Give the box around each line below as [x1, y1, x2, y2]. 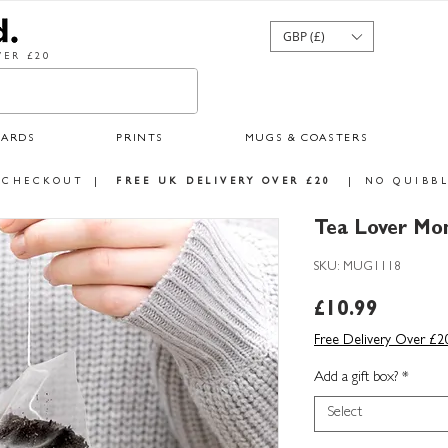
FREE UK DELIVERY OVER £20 [116, 177, 332, 188]
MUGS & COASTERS [244, 133, 369, 145]
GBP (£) [283, 28, 325, 44]
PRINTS [116, 133, 165, 145]
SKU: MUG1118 [314, 261, 401, 275]
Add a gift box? [314, 371, 398, 387]
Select [327, 406, 362, 422]
